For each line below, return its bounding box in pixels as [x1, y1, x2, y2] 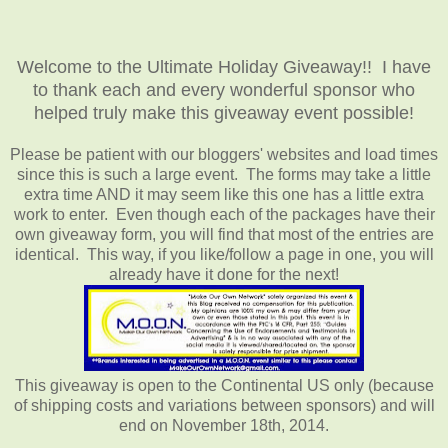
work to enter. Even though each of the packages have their [13, 205, 435, 223]
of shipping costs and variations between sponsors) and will [13, 396, 435, 414]
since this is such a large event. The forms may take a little [17, 165, 431, 183]
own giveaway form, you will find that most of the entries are [14, 225, 434, 243]
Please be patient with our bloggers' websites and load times [10, 145, 438, 163]
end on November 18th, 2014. [119, 416, 329, 434]
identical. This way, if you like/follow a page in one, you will [14, 245, 434, 263]
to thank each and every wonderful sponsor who [33, 79, 415, 100]
